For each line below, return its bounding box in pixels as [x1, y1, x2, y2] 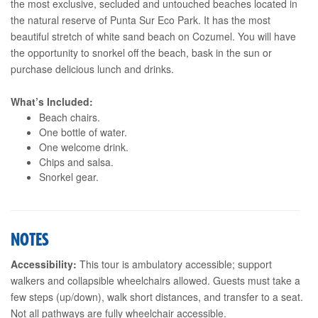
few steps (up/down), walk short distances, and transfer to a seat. [11, 289, 303, 304]
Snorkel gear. [39, 169, 99, 184]
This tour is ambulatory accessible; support [77, 256, 272, 271]
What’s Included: [11, 94, 93, 109]
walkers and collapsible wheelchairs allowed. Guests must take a [11, 273, 300, 287]
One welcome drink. [39, 139, 128, 154]
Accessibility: [11, 256, 77, 271]
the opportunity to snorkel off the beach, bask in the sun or [11, 45, 272, 60]
